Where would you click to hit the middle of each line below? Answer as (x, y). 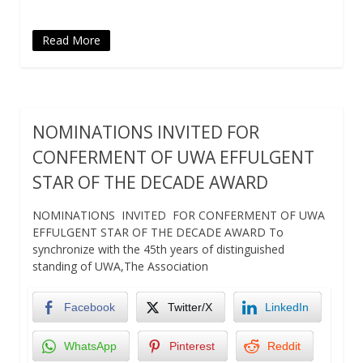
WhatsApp (90, 346)
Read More (71, 40)
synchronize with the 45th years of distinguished (158, 249)
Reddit (284, 346)
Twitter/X (190, 307)
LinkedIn (287, 307)
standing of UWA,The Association (120, 266)
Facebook (90, 307)
